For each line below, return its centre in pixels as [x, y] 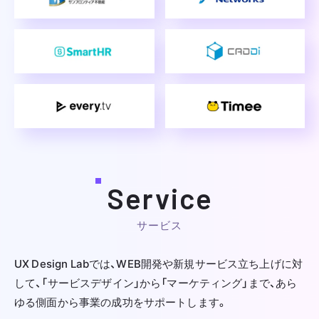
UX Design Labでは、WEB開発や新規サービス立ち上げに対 [159, 263]
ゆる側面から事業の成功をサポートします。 [121, 302]
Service [159, 198]
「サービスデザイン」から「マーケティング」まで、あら [169, 282]
